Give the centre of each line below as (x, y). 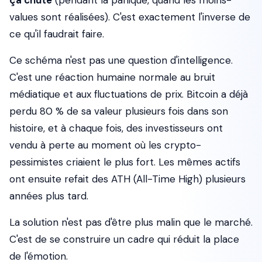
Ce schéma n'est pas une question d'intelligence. (121, 60)
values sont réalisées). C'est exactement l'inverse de (130, 17)
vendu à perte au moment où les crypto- (105, 145)
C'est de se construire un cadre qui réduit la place (124, 239)
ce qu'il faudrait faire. (57, 34)
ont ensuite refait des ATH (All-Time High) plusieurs (127, 179)
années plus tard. (49, 196)
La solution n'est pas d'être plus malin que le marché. (131, 222)
